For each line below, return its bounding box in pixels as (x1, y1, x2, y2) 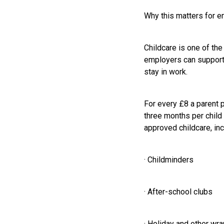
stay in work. (144, 67, 187, 76)
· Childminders (144, 155, 193, 164)
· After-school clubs (144, 187, 212, 196)
